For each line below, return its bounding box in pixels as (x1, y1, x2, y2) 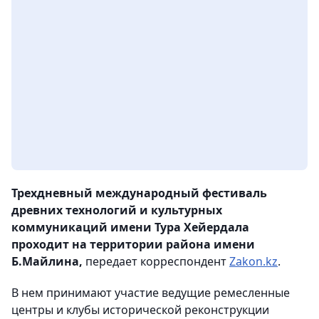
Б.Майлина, (11, 253, 83, 270)
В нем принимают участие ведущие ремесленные (11, 285, 290, 301)
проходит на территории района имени (11, 236, 255, 253)
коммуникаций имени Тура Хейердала (11, 219, 249, 236)
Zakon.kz (229, 253, 278, 270)
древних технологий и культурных (11, 202, 222, 219)
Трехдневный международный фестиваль (11, 185, 267, 202)
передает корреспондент (83, 253, 229, 270)
